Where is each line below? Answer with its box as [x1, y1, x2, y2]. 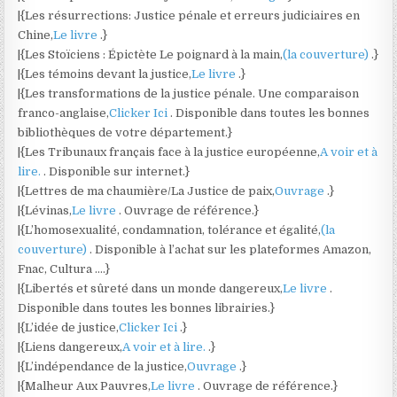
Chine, [18, 28, 54, 42]
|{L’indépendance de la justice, [18, 360, 188, 373]
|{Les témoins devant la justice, [18, 67, 192, 81]
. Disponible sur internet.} [43, 165, 191, 178]
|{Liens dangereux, [18, 340, 123, 354]
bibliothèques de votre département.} [18, 126, 233, 139]
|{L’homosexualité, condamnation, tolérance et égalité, [18, 223, 322, 237]
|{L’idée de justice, [18, 321, 120, 334]
